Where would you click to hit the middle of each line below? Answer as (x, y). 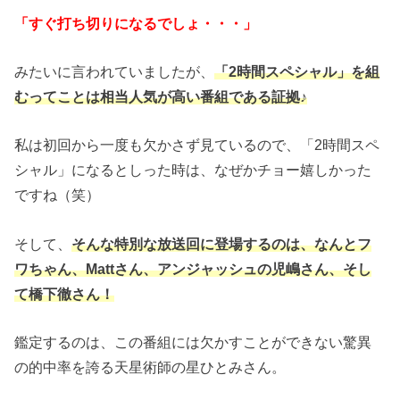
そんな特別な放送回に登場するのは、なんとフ (222, 243)
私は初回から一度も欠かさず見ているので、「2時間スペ (197, 145)
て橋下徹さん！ (65, 293)
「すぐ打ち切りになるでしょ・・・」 (136, 23)
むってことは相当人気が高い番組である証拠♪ (161, 96)
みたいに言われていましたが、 (115, 71)
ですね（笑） (58, 195)
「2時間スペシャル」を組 (297, 71)
